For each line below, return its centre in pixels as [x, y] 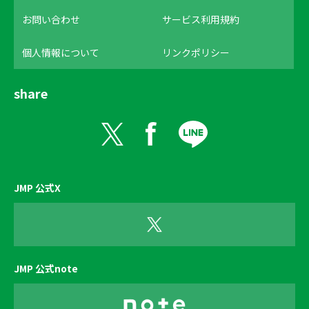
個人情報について [61, 52]
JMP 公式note [46, 269]
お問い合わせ [51, 19]
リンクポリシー [196, 52]
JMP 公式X [37, 188]
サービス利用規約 [201, 19]
